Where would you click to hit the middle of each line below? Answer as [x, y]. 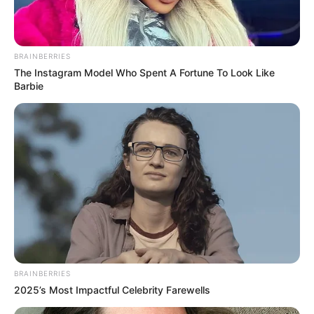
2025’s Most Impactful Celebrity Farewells [112, 290]
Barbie [29, 86]
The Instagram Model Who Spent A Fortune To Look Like [144, 72]
